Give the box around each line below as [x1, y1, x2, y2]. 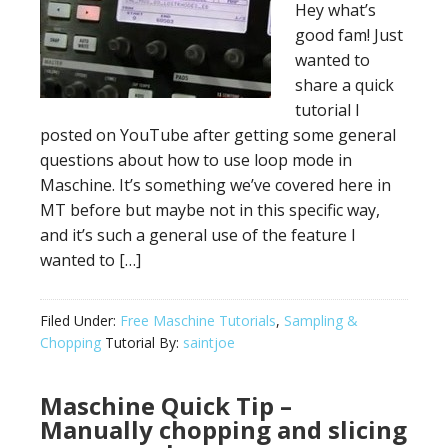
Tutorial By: [101, 333, 183, 352]
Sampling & [284, 311, 358, 330]
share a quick [295, 74, 394, 96]
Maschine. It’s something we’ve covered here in [40, 174, 391, 196]
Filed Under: [40, 311, 120, 330]
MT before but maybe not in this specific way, [40, 199, 380, 221]
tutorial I [295, 99, 360, 121]
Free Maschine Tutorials [120, 311, 276, 330]
